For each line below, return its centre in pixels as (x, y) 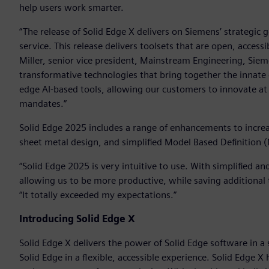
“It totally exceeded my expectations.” (98, 195)
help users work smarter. (71, 8)
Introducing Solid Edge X (77, 219)
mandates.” (43, 104)
